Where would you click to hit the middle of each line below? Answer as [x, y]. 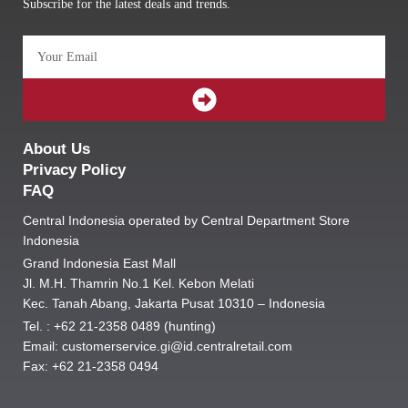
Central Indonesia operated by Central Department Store [186, 221]
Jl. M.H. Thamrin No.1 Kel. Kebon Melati [138, 284]
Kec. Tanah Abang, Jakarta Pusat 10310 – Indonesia [174, 304]
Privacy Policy [74, 170]
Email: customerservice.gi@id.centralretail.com [158, 347]
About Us [56, 149]
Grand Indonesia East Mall [99, 264]
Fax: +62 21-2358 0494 [91, 367]
